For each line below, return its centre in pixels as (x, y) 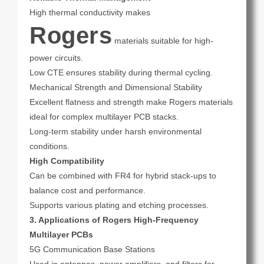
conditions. (49, 146)
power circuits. (56, 58)
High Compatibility (67, 161)
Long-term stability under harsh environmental (115, 132)
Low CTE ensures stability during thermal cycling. (121, 73)
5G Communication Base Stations (92, 250)
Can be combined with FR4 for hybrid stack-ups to (123, 176)
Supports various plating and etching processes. (119, 205)
